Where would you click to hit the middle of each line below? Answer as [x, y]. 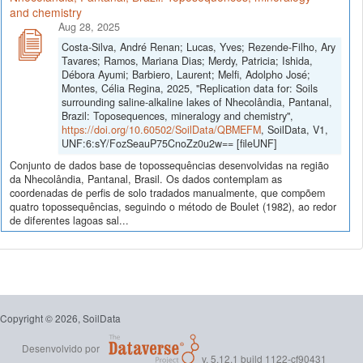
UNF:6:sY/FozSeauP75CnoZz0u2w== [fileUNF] [169, 143]
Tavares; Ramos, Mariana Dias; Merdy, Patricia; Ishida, [187, 60]
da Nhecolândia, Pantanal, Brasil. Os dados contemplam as [146, 179]
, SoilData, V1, [295, 129]
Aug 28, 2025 [89, 26]
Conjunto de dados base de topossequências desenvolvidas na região [169, 166]
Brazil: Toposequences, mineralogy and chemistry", [177, 115]
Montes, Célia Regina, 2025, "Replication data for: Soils [190, 88]
